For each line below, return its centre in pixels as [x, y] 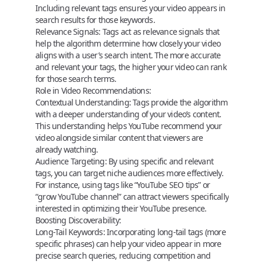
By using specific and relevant [160, 161]
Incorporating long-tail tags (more [165, 232]
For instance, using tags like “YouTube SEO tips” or [123, 185]
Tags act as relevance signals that [160, 32]
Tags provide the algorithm [179, 102]
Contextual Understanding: [83, 102]
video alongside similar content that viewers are [119, 138]
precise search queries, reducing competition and [123, 255]
